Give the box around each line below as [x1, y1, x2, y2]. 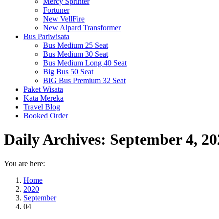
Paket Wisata [23, 85, 63, 93]
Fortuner [43, 6, 69, 14]
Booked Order [23, 111, 68, 120]
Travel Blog [23, 103, 60, 111]
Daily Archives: [4, 131, 110, 149]
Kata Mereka [23, 94, 64, 102]
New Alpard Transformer [43, 23, 121, 32]
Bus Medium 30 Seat [43, 50, 108, 58]
